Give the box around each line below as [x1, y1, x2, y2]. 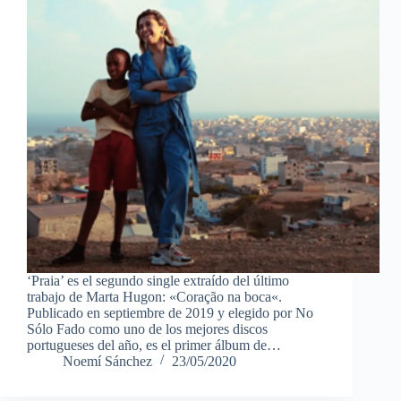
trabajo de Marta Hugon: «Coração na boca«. [27, 289, 282, 305]
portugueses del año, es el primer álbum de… [27, 337, 281, 354]
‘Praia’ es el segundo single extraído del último [27, 273, 289, 289]
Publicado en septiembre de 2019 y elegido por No [27, 305, 313, 321]
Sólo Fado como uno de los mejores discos [27, 321, 268, 337]
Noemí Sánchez [63, 354, 152, 370]
